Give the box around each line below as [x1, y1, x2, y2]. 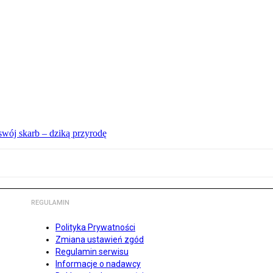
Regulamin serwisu [55, 247, 129, 257]
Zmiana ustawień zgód [55, 235, 144, 245]
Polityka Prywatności [55, 222, 135, 233]
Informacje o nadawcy [55, 259, 141, 269]
